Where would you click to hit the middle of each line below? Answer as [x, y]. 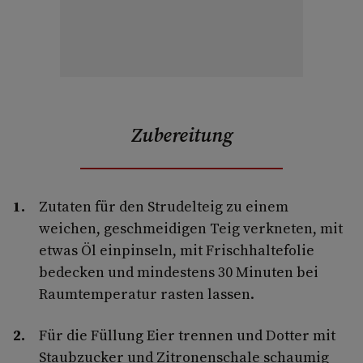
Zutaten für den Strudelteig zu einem [164, 206]
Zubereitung [181, 135]
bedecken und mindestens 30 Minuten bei [179, 271]
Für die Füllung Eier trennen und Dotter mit [187, 335]
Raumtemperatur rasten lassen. [147, 293]
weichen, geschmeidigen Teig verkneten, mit [191, 228]
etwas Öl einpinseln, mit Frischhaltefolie [177, 250]
